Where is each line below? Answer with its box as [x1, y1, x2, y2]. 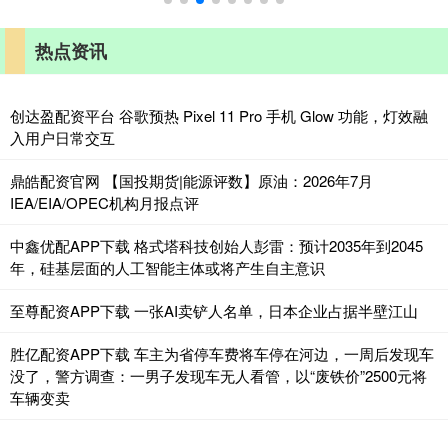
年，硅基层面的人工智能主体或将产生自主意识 [10, 257, 325, 279]
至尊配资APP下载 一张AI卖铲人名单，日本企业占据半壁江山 [10, 300, 418, 322]
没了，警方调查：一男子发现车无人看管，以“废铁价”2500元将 [10, 365, 427, 387]
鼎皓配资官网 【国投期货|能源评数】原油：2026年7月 [10, 170, 373, 192]
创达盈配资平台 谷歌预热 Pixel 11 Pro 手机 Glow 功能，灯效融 [10, 105, 428, 127]
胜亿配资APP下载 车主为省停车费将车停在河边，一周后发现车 [10, 343, 434, 365]
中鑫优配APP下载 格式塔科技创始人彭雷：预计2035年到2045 [10, 235, 423, 257]
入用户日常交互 [10, 127, 115, 149]
